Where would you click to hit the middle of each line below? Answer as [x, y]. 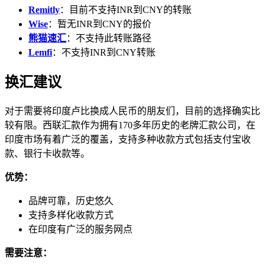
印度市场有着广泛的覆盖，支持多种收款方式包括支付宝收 [128, 140]
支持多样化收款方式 [71, 215]
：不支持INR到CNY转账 [104, 53]
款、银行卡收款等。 [47, 154]
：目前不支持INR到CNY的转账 [126, 10]
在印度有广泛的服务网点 [80, 230]
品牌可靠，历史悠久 [71, 201]
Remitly [44, 10]
